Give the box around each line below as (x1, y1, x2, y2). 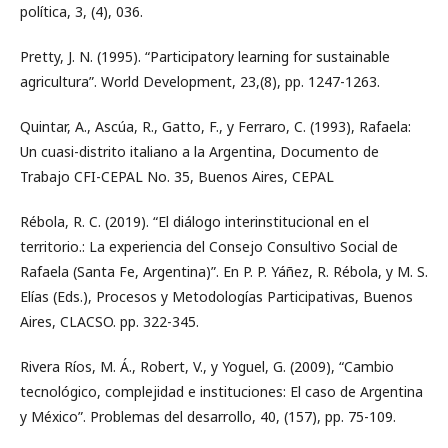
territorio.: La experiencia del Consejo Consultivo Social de (20, 237, 398, 256)
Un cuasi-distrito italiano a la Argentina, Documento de (20, 142, 379, 161)
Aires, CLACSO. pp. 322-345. (20, 312, 199, 331)
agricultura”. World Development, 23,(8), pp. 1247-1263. (20, 72, 380, 91)
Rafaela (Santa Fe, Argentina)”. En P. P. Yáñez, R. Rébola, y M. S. (20, 262, 428, 281)
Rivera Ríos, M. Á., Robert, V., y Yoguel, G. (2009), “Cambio (20, 357, 394, 376)
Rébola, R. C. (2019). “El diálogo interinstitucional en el (20, 212, 369, 231)
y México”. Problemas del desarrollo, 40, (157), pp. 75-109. (20, 407, 396, 426)
